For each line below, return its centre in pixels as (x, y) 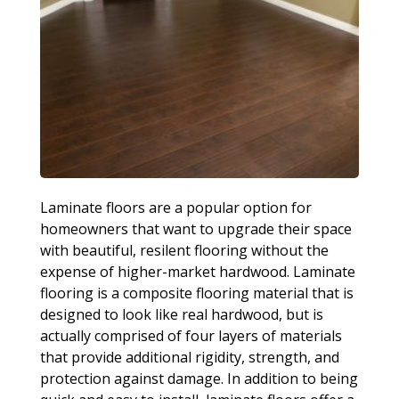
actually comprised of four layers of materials (191, 335)
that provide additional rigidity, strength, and (189, 357)
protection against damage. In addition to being (199, 378)
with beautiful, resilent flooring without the (184, 250)
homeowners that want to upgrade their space (195, 228)
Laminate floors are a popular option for (175, 207)
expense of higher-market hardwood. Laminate (197, 271)
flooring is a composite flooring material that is (196, 293)
